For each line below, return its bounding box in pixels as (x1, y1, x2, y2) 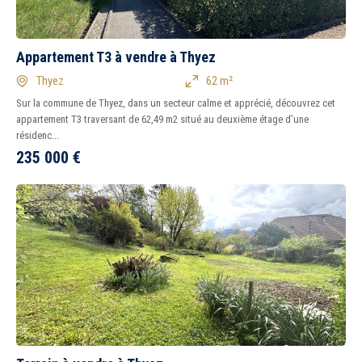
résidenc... (16, 129, 59, 141)
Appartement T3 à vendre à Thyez (16, 48, 216, 65)
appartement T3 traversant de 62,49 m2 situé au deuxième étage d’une (16, 113, 309, 125)
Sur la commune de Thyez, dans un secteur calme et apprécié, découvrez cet (16, 97, 335, 109)
